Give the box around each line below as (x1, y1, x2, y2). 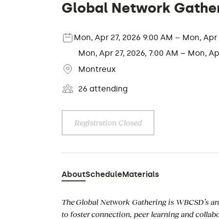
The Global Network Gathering (62, 197, 166, 206)
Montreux (78, 65, 116, 74)
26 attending (78, 84, 128, 94)
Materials (122, 170, 159, 179)
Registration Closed (74, 118, 142, 127)
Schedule (86, 170, 122, 179)
